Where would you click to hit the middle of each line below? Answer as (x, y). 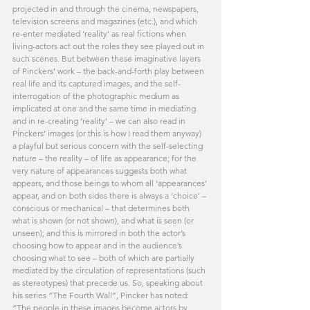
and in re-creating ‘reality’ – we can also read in (100, 120)
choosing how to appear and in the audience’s (98, 245)
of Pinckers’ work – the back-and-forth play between (109, 71)
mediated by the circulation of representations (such (110, 270)
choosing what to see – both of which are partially (104, 257)
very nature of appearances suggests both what (101, 170)
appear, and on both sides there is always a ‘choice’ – (110, 195)
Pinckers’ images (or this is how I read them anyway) (108, 133)
